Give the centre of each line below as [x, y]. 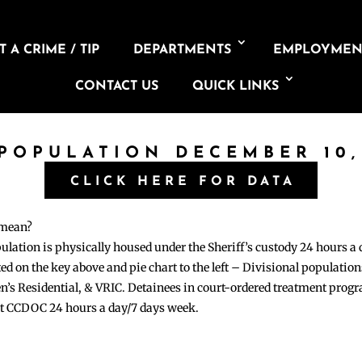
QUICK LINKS [235, 86]
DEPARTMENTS [183, 50]
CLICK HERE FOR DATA [183, 181]
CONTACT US [116, 86]
